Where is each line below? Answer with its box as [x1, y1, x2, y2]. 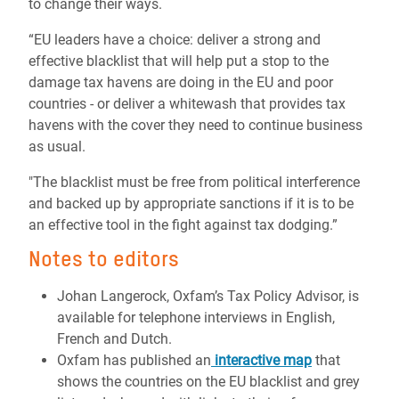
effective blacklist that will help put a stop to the [28, 53, 329, 69]
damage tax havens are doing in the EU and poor [28, 74, 333, 91]
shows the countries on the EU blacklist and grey [57, 373, 360, 390]
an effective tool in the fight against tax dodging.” [28, 216, 338, 233]
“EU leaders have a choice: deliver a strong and [28, 31, 321, 48]
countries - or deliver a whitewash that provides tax [28, 95, 346, 112]
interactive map [211, 352, 312, 369]
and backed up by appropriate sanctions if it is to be [28, 195, 354, 212]
